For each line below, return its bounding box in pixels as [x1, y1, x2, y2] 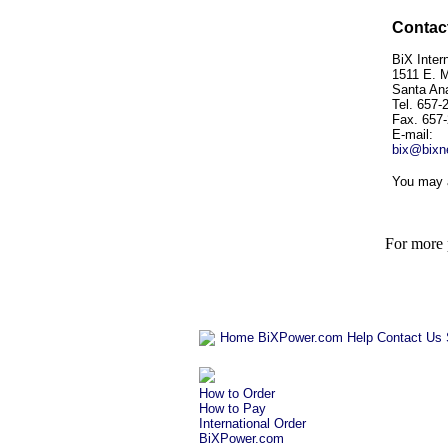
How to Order [199, 386, 275, 401]
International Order [199, 416, 306, 431]
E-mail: [391, 126, 433, 142]
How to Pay [199, 401, 266, 416]
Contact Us [377, 330, 442, 345]
